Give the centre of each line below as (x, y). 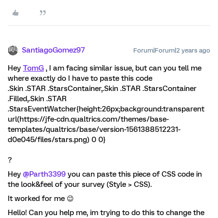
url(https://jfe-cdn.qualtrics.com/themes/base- (88, 119)
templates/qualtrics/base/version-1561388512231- (94, 129)
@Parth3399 (44, 174)
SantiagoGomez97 (53, 50)
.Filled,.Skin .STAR (37, 99)
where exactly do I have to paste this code (80, 78)
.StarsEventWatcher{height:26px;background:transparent (106, 109)
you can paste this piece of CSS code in (134, 174)
